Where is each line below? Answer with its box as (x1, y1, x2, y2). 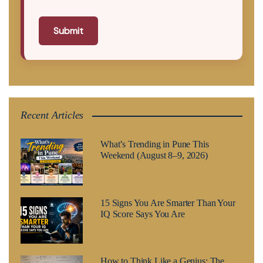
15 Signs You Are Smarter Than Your (100, 197, 235, 208)
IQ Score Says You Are (100, 208, 185, 219)
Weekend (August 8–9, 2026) (100, 150, 208, 161)
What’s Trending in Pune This (100, 139, 209, 150)
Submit (53, 25, 83, 38)
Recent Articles (21, 109, 84, 122)
